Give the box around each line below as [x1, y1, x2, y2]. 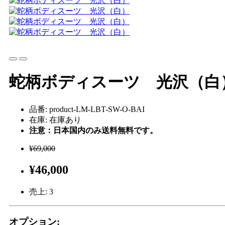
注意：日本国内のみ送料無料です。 [29, 126, 158, 135]
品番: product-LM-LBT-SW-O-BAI [29, 104, 145, 114]
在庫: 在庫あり [29, 115, 81, 124]
